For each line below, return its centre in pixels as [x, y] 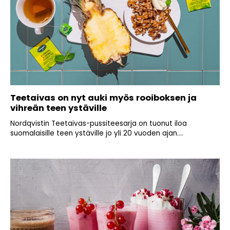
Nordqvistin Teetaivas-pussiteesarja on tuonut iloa [99, 124]
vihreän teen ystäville [59, 108]
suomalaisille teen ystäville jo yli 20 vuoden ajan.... [97, 133]
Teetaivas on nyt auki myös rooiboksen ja [103, 98]
